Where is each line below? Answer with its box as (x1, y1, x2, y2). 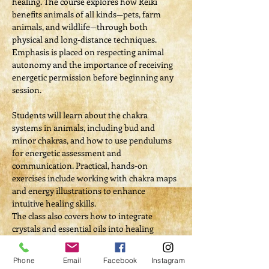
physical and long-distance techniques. (12, 34, 159, 46)
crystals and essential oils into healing (12, 223, 156, 235)
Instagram (151, 255, 185, 265)
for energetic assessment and (12, 147, 123, 159)
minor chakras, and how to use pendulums (12, 134, 174, 147)
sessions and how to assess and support (12, 235, 162, 247)
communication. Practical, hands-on (12, 160, 150, 172)
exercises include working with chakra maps (12, 172, 178, 184)
